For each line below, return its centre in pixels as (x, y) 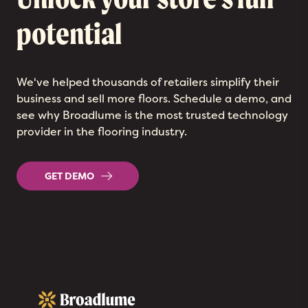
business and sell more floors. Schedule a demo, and (154, 98)
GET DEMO (69, 175)
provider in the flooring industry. (102, 131)
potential (69, 33)
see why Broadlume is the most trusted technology (152, 114)
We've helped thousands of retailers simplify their (148, 81)
